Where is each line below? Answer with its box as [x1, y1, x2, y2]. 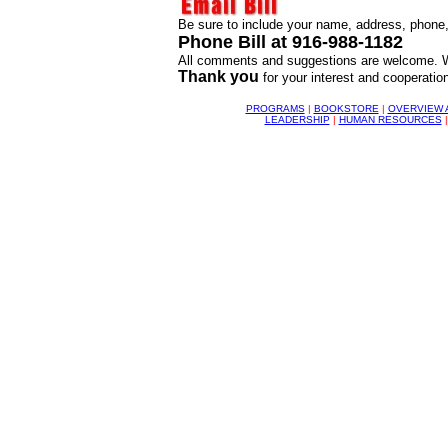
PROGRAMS [245, 103, 305, 114]
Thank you [177, 68, 259, 85]
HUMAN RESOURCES [338, 114, 442, 125]
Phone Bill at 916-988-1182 [177, 32, 403, 52]
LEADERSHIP [264, 114, 330, 125]
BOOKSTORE [313, 103, 379, 114]
